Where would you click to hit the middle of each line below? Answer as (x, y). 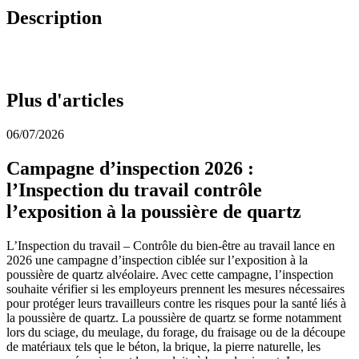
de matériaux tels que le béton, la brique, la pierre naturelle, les (163, 346)
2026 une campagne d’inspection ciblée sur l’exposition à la (157, 260)
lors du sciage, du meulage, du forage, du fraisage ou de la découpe (176, 332)
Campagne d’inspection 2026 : (130, 168)
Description (54, 18)
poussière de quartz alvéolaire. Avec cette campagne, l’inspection (170, 274)
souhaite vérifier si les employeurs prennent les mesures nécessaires (175, 288)
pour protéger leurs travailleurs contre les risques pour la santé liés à (176, 303)
